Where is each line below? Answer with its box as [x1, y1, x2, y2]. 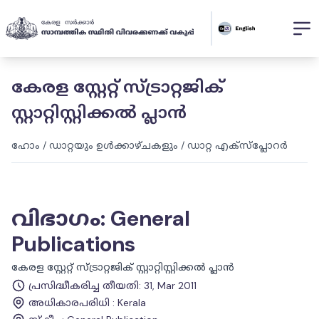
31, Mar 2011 [144, 279, 197, 292]
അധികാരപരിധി [28, 296, 110, 309]
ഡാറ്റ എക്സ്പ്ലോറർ [187, 139, 288, 152]
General [110, 204, 190, 232]
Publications [11, 230, 135, 258]
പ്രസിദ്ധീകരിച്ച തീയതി [28, 279, 139, 292]
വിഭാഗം [11, 204, 100, 232]
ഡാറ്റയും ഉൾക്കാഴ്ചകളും [49, 139, 178, 152]
